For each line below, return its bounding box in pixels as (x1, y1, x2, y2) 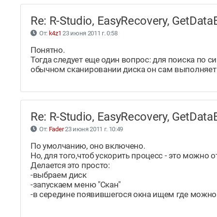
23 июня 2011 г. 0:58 (61, 30, 118, 37)
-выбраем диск (31, 170, 87, 180)
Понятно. (31, 45, 65, 55)
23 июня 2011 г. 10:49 (63, 125, 124, 133)
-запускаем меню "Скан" (31, 180, 121, 190)
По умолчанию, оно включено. (31, 141, 145, 151)
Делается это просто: (31, 160, 110, 170)
